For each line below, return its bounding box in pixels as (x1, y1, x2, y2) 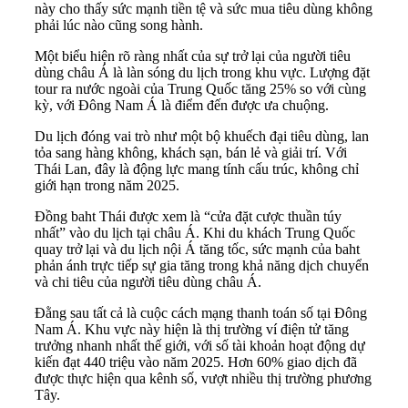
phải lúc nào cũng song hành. (35, 17, 203, 34)
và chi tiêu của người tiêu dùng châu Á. (35, 274, 261, 291)
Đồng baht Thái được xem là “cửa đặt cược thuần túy (35, 209, 342, 225)
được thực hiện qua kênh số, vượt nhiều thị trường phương (35, 371, 372, 387)
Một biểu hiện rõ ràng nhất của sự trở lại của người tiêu (35, 48, 351, 65)
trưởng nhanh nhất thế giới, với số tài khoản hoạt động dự (35, 338, 365, 354)
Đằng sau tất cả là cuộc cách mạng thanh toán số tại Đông (35, 305, 367, 321)
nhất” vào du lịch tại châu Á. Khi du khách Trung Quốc (35, 225, 355, 241)
